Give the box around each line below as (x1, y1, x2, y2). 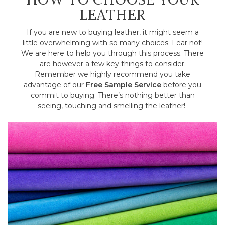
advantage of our (24, 80, 86, 90)
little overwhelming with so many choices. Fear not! (22, 38, 203, 48)
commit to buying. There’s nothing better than (30, 91, 195, 100)
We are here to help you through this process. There (21, 49, 204, 58)
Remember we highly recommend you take (35, 70, 190, 79)
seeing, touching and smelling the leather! (38, 101, 187, 111)
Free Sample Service (86, 80, 161, 90)
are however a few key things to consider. (39, 59, 186, 69)
